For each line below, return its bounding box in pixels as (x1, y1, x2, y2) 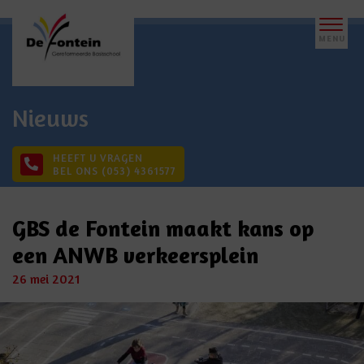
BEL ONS (53, 164, 102, 177)
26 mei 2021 (12, 271, 80, 287)
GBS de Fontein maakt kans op (12, 214, 314, 242)
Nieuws (12, 103, 89, 132)
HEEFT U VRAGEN (53, 151, 143, 164)
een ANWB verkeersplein (12, 241, 258, 269)
